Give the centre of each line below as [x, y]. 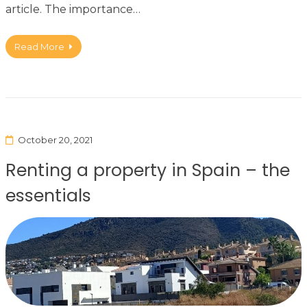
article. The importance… [73, 10]
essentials [48, 196]
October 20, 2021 [55, 140]
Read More [39, 47]
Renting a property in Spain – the [148, 171]
